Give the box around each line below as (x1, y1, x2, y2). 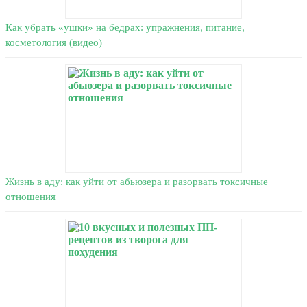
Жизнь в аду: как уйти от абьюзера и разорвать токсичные (5, 176, 268, 188)
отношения (5, 191, 56, 203)
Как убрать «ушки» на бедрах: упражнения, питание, (5, 22, 245, 34)
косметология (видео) (5, 37, 102, 49)
